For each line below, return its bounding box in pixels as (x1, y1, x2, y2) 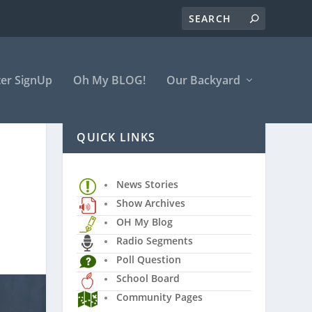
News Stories (116, 177, 179, 191)
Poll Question (116, 252, 182, 266)
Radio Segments (116, 233, 194, 247)
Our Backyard (166, 72, 240, 88)
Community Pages (116, 290, 203, 304)
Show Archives (116, 196, 186, 210)
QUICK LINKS (77, 129, 156, 145)
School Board (116, 271, 180, 285)
